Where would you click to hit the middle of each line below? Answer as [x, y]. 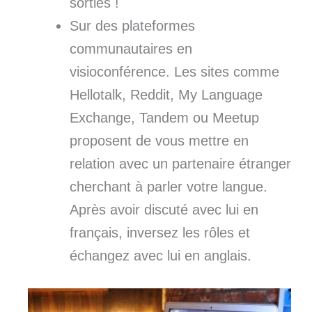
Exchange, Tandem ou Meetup [164, 117]
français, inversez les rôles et [160, 232]
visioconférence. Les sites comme [174, 71]
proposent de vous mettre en [159, 140]
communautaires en [131, 48]
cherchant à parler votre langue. [169, 186]
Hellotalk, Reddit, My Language [166, 94]
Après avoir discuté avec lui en [164, 209]
